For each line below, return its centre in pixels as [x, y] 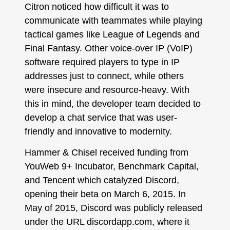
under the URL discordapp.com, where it [107, 222]
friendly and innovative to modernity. [99, 131]
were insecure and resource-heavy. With [107, 90]
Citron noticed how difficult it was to [97, 6]
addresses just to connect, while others [104, 76]
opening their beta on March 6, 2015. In [105, 194]
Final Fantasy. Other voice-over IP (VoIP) [108, 48]
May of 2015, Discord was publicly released [113, 208]
